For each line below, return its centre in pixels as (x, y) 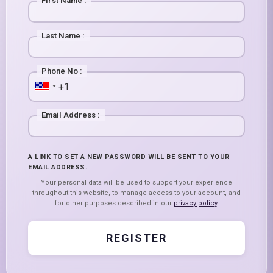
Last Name (61, 36)
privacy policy (195, 204)
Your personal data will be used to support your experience (136, 183)
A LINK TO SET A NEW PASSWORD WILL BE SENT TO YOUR (129, 157)
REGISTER (136, 238)
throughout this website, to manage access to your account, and (136, 193)
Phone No (60, 71)
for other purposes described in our (114, 204)
